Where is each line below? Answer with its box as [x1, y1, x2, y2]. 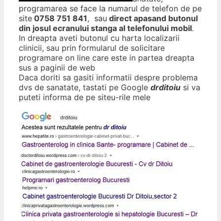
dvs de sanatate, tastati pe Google [19, 82, 150, 93]
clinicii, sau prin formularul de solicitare [19, 43, 165, 53]
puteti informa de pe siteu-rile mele [19, 92, 150, 103]
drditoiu [150, 82, 181, 93]
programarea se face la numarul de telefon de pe [19, 3, 202, 14]
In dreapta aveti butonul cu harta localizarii [19, 33, 180, 43]
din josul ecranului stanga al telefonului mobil [19, 23, 192, 34]
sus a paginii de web [19, 63, 95, 73]
